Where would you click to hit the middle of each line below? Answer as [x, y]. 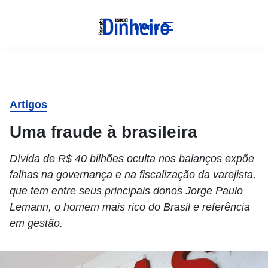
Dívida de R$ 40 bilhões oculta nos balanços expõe [132, 159]
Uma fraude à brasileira [103, 132]
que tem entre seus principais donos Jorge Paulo [126, 191]
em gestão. [36, 223]
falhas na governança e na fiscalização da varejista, [133, 175]
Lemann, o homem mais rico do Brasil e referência [130, 207]
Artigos [28, 105]
